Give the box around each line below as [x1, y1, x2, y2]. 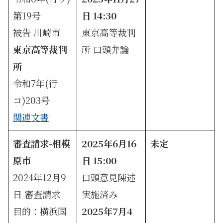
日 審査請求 [13, 187, 61, 201]
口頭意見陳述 [82, 170, 136, 184]
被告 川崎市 [13, 25, 61, 39]
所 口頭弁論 [82, 42, 129, 56]
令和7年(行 [13, 76, 58, 90]
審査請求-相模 [13, 136, 71, 150]
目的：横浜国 [13, 204, 67, 218]
